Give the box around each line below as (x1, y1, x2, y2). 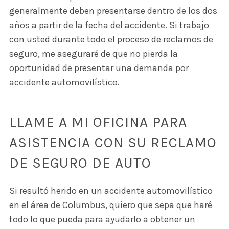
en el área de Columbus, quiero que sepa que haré (9, 199, 212, 211)
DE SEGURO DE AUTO (9, 154, 151, 172)
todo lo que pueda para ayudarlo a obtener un (9, 214, 195, 225)
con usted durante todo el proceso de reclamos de (9, 34, 213, 45)
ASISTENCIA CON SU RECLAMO (9, 134, 217, 151)
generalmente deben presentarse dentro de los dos (9, 5, 217, 17)
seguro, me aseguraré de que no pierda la (9, 48, 178, 60)
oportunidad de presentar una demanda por (9, 62, 189, 74)
